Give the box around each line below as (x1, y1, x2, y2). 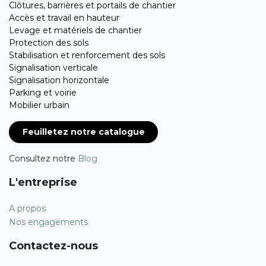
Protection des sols (9, 37, 88, 48)
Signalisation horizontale (9, 75, 109, 85)
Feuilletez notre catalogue (22, 126, 145, 138)
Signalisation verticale (9, 62, 100, 73)
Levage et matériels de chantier (9, 25, 142, 36)
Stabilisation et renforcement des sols (9, 50, 165, 61)
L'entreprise (9, 176, 77, 189)
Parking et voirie (9, 87, 77, 98)
